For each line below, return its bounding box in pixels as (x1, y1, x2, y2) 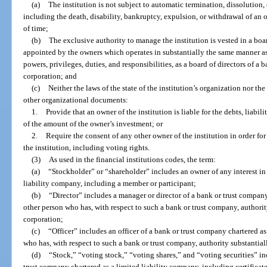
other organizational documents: (23, 95, 129, 104)
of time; (23, 23, 49, 33)
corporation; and (23, 71, 77, 80)
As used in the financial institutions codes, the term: (48, 154, 216, 164)
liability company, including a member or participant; (23, 178, 197, 188)
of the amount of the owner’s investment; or (23, 119, 163, 128)
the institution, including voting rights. (23, 142, 150, 152)
